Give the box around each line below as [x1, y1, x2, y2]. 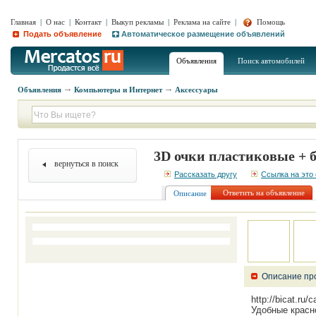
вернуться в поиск [54, 159, 119, 169]
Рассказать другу [174, 170, 237, 178]
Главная [11, 18, 36, 26]
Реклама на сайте [174, 18, 231, 26]
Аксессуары [175, 85, 218, 94]
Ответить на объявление [223, 188, 305, 197]
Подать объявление [21, 29, 102, 38]
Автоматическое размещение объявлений [121, 29, 285, 38]
